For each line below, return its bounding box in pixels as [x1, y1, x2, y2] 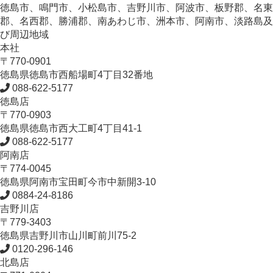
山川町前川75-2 [68, 230, 136, 241]
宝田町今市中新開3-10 [58, 176, 156, 187]
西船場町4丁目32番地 [58, 69, 153, 80]
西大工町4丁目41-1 [58, 122, 142, 133]
